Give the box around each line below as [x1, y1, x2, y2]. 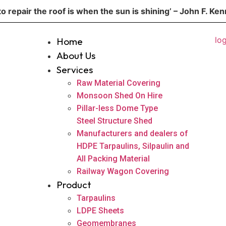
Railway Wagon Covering [77, 166, 169, 176]
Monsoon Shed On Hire [77, 91, 163, 100]
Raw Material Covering [77, 78, 161, 88]
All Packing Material [77, 154, 150, 163]
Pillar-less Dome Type [77, 103, 158, 113]
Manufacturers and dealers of [77, 129, 189, 138]
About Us [56, 49, 96, 62]
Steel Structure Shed [77, 116, 153, 126]
